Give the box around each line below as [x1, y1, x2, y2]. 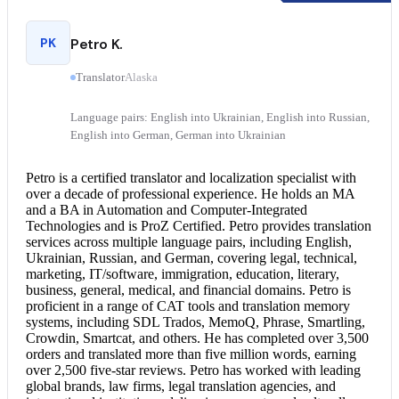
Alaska [125, 71, 158, 85]
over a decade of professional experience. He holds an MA [26, 185, 354, 201]
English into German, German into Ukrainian [70, 129, 286, 142]
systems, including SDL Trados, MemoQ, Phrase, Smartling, [26, 313, 365, 330]
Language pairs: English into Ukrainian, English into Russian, [70, 111, 370, 125]
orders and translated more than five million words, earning [26, 346, 356, 362]
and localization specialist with [182, 169, 356, 185]
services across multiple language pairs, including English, [26, 233, 352, 249]
